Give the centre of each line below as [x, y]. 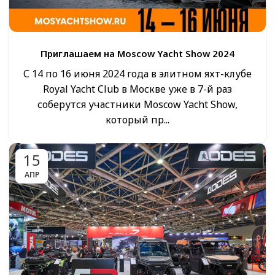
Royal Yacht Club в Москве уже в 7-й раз [137, 89]
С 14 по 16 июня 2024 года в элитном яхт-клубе [137, 74]
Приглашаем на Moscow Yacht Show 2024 [137, 53]
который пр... [137, 120]
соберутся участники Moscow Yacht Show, [137, 104]
